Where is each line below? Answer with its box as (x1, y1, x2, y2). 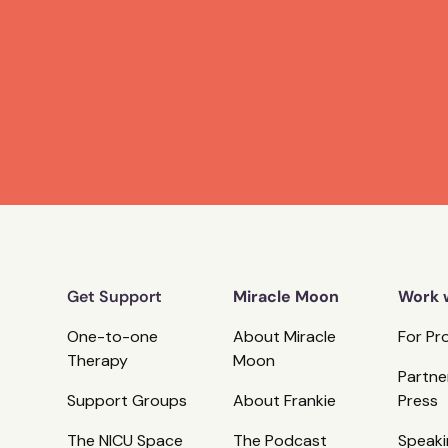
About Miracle (232, 326, 336, 347)
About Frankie (232, 390, 336, 411)
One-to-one (67, 326, 159, 347)
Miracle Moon (232, 286, 339, 307)
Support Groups (67, 390, 188, 411)
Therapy (67, 350, 129, 371)
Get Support (67, 286, 163, 307)
